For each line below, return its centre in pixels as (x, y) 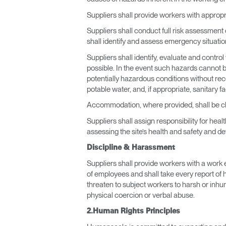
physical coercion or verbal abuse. (141, 195)
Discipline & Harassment (131, 148)
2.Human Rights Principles (133, 211)
